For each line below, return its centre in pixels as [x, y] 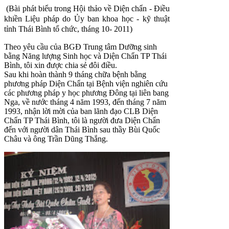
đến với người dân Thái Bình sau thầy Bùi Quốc [82, 130]
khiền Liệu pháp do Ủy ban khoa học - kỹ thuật [87, 19]
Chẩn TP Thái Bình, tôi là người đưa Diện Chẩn [82, 121]
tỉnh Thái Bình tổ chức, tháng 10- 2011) [68, 29]
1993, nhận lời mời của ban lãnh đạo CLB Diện [81, 111]
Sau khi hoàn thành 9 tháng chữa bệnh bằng [75, 75]
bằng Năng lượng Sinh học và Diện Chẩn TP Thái [85, 56]
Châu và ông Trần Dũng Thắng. [56, 139]
